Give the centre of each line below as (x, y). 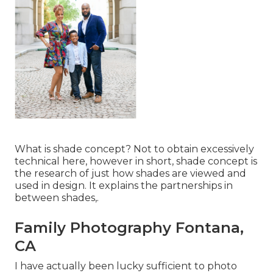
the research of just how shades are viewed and (130, 174)
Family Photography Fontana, (129, 228)
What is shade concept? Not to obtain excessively (134, 149)
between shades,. (57, 198)
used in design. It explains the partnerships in (124, 186)
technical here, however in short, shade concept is (136, 161)
